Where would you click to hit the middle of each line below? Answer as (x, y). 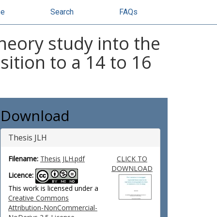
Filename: (23, 159)
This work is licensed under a (53, 188)
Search (62, 12)
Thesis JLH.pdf (62, 159)
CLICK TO (132, 159)
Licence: (21, 175)
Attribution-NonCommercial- (53, 208)
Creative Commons (39, 198)
